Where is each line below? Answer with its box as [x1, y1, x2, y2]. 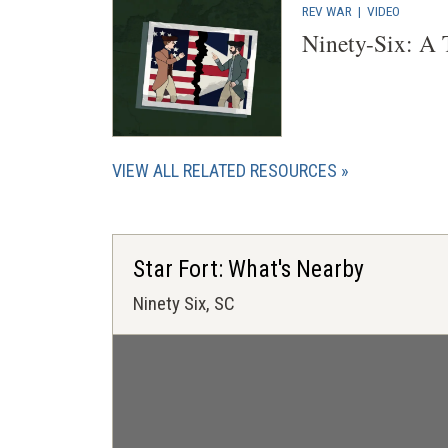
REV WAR [302, 2, 352, 19]
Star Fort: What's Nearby [133, 255, 364, 284]
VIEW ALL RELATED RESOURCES [112, 160, 337, 182]
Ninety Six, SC [133, 292, 235, 316]
